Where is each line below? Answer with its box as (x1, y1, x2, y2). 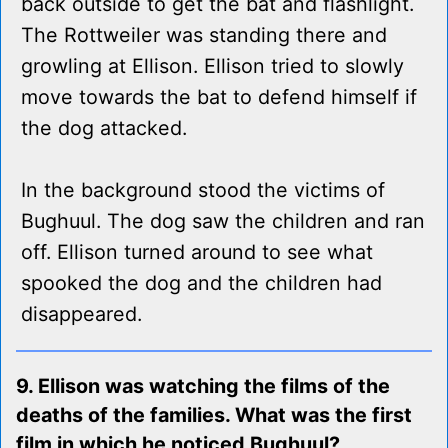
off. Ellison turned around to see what (21, 240, 373, 265)
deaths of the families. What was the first (16, 403, 412, 428)
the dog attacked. (21, 116, 187, 141)
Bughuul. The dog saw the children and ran (21, 209, 425, 234)
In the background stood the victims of (21, 178, 385, 203)
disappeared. (21, 302, 142, 327)
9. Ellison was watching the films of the (16, 374, 390, 399)
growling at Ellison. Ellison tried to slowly (21, 54, 404, 79)
